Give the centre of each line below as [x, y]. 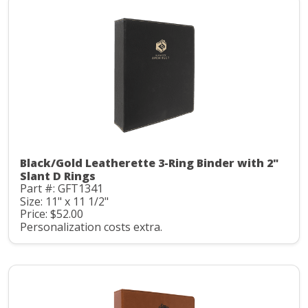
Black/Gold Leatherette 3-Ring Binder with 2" [149, 163]
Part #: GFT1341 [62, 189]
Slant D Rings [58, 176]
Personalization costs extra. [91, 227]
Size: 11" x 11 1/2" [64, 201]
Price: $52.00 [52, 214]
